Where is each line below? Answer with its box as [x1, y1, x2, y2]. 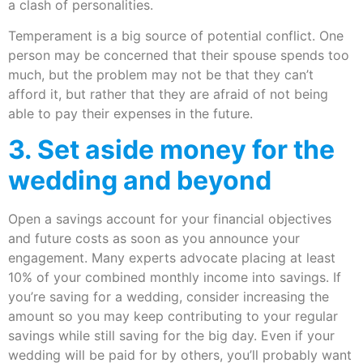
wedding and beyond [8, 164, 271, 197]
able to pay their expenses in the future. [8, 105, 253, 122]
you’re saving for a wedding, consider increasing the [8, 288, 329, 305]
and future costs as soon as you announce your [8, 230, 300, 247]
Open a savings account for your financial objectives [8, 211, 331, 228]
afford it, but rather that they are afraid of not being [8, 85, 328, 102]
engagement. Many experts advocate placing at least [8, 250, 335, 267]
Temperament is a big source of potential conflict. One [8, 27, 344, 44]
